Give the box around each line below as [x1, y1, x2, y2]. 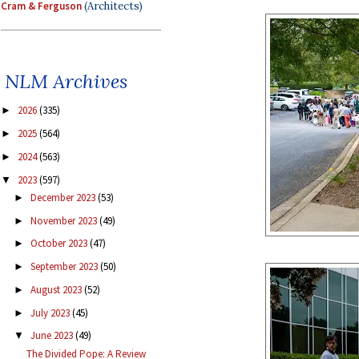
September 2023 [30, 260, 100, 274]
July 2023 [30, 305, 72, 320]
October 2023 [30, 236, 90, 251]
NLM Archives [5, 69, 127, 95]
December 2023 [30, 190, 98, 204]
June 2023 [30, 329, 75, 343]
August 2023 [30, 282, 84, 296]
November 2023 [30, 213, 99, 228]
